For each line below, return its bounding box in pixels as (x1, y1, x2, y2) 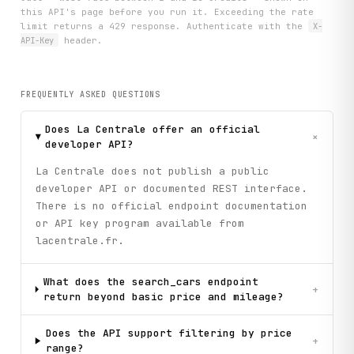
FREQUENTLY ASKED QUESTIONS (21, 89, 161, 100)
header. (58, 34, 103, 46)
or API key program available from (35, 216, 244, 230)
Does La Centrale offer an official (45, 122, 261, 137)
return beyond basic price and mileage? (43, 290, 284, 304)
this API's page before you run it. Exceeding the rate (21, 6, 314, 17)
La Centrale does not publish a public (35, 164, 269, 178)
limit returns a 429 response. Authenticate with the (21, 20, 309, 32)
